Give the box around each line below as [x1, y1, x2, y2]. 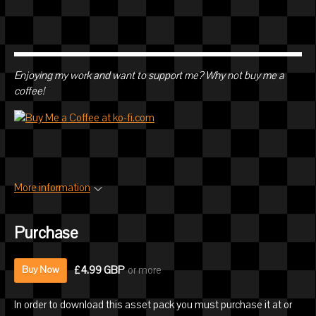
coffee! [14, 84, 44, 99]
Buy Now [22, 263, 59, 276]
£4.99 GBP [74, 263, 124, 278]
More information [14, 181, 90, 195]
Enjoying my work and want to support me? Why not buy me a [14, 68, 284, 83]
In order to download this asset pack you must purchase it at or [14, 297, 292, 312]
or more [128, 263, 162, 278]
